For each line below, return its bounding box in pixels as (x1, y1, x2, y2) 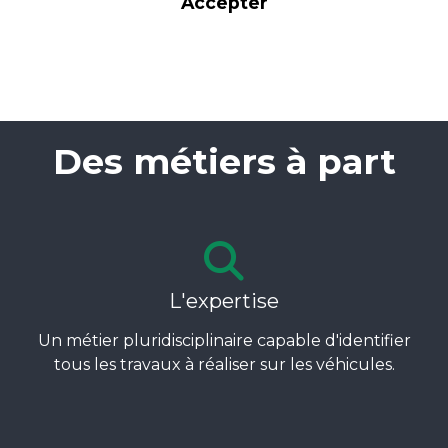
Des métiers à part (52, 140, 396, 183)
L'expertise (169, 289, 279, 313)
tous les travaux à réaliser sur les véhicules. (53, 355, 395, 374)
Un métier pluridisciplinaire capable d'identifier (37, 331, 411, 350)
